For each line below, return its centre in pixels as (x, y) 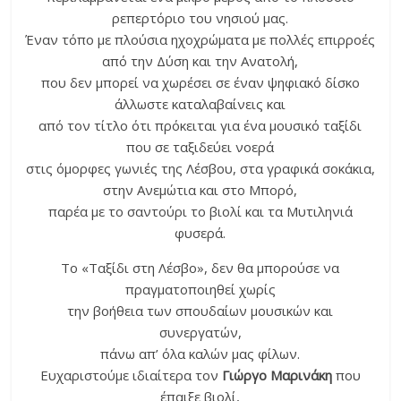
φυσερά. (200, 233)
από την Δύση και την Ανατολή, (200, 61)
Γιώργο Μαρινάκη (277, 375)
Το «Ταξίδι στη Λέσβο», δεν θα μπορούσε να (200, 268)
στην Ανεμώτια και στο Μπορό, (200, 190)
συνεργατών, (200, 333)
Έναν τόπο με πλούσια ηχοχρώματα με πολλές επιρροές (200, 40)
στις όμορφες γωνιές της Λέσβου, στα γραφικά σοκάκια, (200, 169)
